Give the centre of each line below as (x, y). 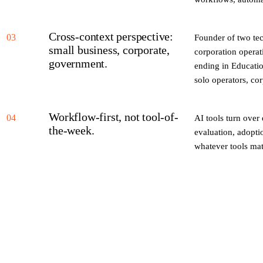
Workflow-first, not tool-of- (114, 117)
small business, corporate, (109, 50)
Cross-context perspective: (111, 36)
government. (78, 63)
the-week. (72, 130)
